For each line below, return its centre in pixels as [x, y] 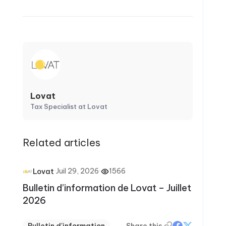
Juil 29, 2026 [77, 171]
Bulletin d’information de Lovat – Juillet [107, 188]
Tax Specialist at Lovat [69, 106]
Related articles [61, 143]
